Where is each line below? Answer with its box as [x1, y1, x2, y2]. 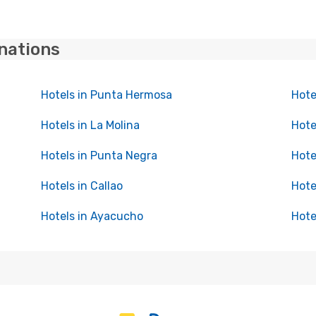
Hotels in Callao [40, 179, 123, 193]
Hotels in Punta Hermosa [40, 88, 172, 102]
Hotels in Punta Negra [40, 149, 157, 162]
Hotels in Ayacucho [40, 209, 143, 223]
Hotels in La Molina [40, 119, 140, 132]
